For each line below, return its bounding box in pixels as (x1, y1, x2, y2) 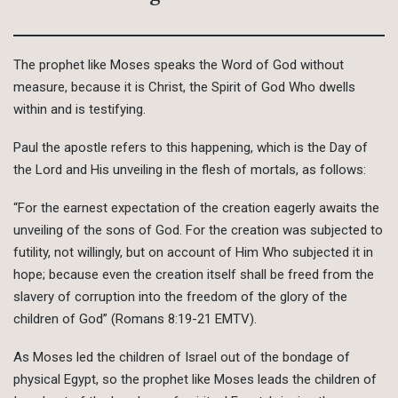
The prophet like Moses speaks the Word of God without (13, 57, 344, 74)
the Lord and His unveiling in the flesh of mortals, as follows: (13, 162, 366, 179)
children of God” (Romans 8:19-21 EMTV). (13, 311, 257, 328)
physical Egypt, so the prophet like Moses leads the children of (13, 371, 377, 388)
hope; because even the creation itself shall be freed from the (13, 267, 374, 283)
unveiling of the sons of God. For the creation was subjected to (13, 222, 383, 239)
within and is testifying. (13, 101, 146, 118)
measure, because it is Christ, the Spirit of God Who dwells (13, 79, 355, 96)
